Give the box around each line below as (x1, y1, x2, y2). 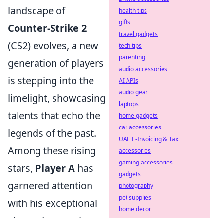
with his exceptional (8, 197, 97, 210)
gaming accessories (119, 158, 173, 166)
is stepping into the (8, 74, 94, 87)
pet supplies (119, 193, 151, 201)
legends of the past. (8, 127, 96, 140)
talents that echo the (8, 109, 100, 122)
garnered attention (8, 179, 92, 192)
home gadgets (119, 111, 158, 120)
